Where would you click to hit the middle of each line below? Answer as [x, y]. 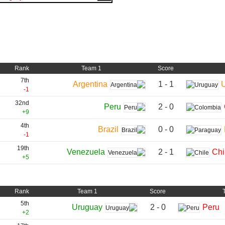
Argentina [90, 84]
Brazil [108, 130]
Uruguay [87, 207]
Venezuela [86, 152]
